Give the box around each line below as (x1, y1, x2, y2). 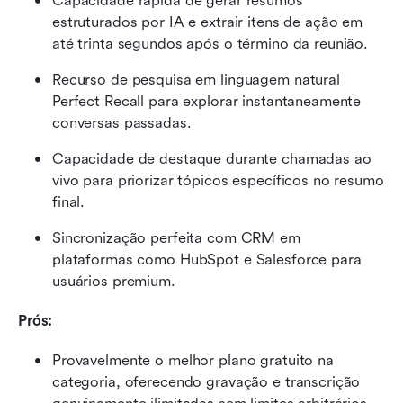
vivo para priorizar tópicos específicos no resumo (52, 171, 384, 189)
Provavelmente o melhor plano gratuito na (52, 351, 334, 369)
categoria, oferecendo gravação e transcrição (52, 372, 361, 390)
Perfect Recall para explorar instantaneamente (52, 92, 362, 110)
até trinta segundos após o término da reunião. (52, 34, 369, 52)
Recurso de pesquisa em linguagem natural (52, 70, 340, 88)
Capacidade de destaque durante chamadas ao (52, 149, 372, 167)
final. (52, 193, 85, 210)
